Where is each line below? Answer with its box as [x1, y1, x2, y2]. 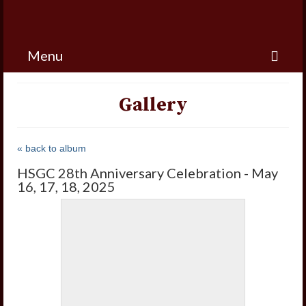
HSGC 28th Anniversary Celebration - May [17, 165, 278, 181]
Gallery [119, 93, 187, 117]
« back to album [17, 143, 86, 154]
